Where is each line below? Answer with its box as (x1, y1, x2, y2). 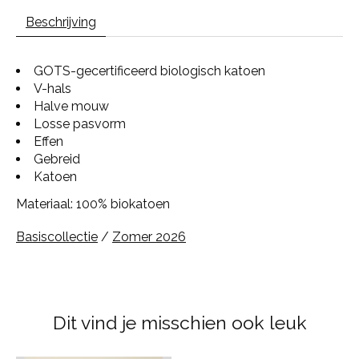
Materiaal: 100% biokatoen (16, 196, 170, 212)
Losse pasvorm (34, 116, 126, 132)
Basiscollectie (16, 229, 98, 245)
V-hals (34, 81, 71, 97)
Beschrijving (26, 14, 96, 30)
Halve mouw (34, 99, 109, 115)
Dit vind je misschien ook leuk (52, 312, 307, 334)
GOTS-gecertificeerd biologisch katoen (34, 63, 265, 79)
